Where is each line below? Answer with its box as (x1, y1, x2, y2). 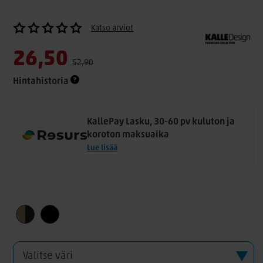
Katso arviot (91, 24, 134, 33)
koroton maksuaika (87, 130, 170, 140)
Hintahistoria (13, 77, 71, 86)
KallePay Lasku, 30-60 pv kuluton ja (87, 117, 235, 127)
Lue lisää (87, 144, 118, 152)
